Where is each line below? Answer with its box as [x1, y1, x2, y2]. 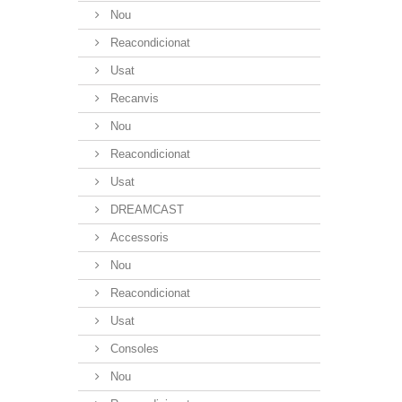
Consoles [107, 341, 159, 355]
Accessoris [107, 230, 169, 244]
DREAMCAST [107, 202, 184, 216]
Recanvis [107, 91, 159, 105]
